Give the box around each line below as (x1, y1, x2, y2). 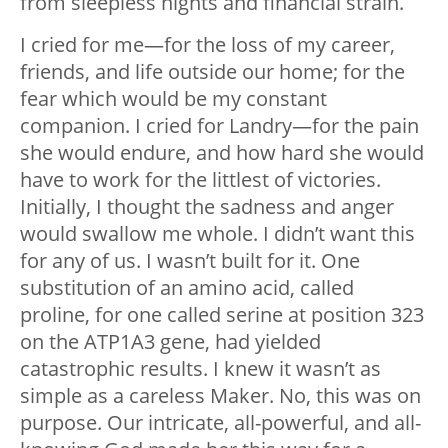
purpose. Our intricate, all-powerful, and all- (20, 408, 421, 436)
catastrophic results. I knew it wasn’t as (20, 354, 381, 382)
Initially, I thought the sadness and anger (20, 192, 394, 220)
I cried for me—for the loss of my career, (20, 30, 395, 58)
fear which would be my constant (20, 84, 327, 112)
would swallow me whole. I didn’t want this (20, 219, 415, 247)
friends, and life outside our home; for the (20, 57, 405, 85)
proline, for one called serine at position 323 (20, 300, 424, 328)
